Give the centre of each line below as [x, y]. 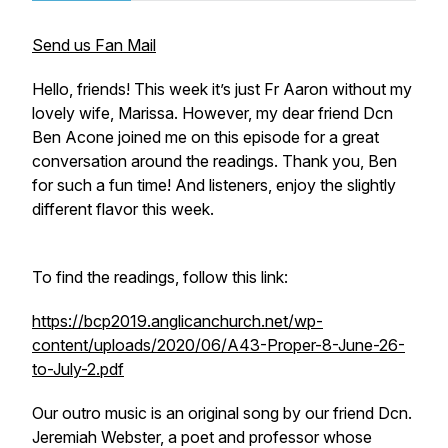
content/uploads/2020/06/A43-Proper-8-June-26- [218, 345]
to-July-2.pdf [78, 369]
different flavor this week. [123, 209]
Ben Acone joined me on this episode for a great [205, 137]
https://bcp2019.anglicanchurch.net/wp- [177, 321]
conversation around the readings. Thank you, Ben [214, 161]
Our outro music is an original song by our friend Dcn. [222, 413]
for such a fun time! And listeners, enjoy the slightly [214, 185]
